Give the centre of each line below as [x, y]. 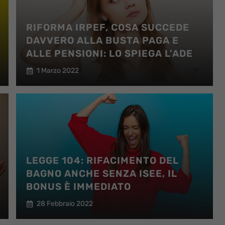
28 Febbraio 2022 [65, 204]
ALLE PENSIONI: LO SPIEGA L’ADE [109, 53]
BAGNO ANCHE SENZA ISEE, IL [101, 174]
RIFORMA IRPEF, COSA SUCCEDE [107, 27]
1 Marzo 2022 [58, 71]
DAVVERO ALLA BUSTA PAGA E [102, 40]
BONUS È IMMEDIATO [78, 187]
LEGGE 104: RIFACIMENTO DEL [102, 160]
